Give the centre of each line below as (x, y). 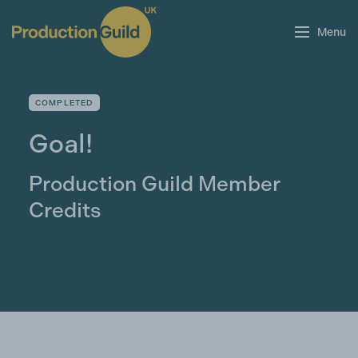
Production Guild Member (154, 184)
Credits (64, 210)
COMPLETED (64, 103)
